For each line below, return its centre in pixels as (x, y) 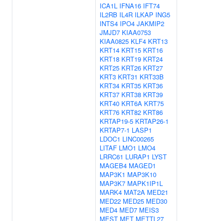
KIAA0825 (114, 41)
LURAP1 (138, 157)
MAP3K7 (112, 183)
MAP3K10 (142, 174)
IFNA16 (130, 6)
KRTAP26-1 (152, 121)
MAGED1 (142, 166)
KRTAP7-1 (115, 130)
